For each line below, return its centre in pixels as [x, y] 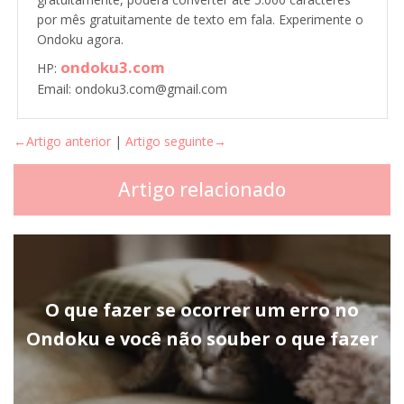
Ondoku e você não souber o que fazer [202, 339]
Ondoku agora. [80, 40]
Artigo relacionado [202, 190]
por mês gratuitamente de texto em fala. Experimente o [200, 20]
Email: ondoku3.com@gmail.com [132, 89]
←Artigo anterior [62, 142]
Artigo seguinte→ [176, 142]
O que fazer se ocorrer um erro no [202, 310]
